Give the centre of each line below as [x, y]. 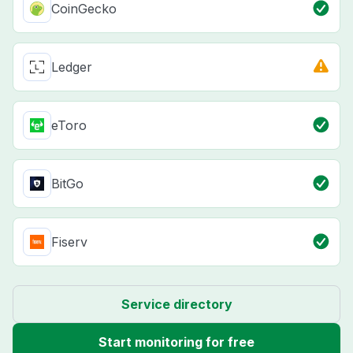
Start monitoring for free [176, 342]
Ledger [72, 67]
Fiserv [69, 242]
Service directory [176, 305]
